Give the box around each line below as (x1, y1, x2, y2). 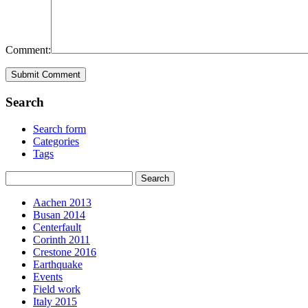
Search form (33, 122, 86, 135)
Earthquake (33, 258, 82, 270)
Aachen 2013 (33, 196, 91, 208)
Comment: (5, 44, 51, 56)
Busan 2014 (33, 208, 85, 221)
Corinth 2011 (33, 233, 90, 245)
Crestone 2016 (33, 245, 96, 258)
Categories (33, 135, 79, 147)
